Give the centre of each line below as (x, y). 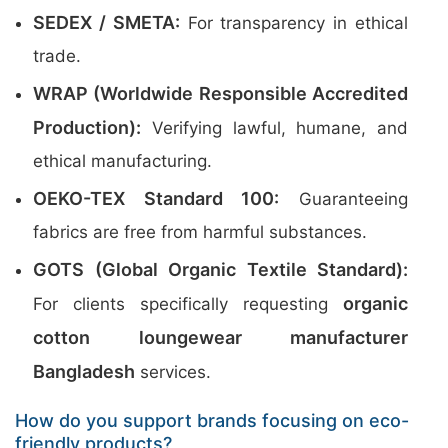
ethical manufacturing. (122, 161)
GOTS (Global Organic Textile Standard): (220, 269)
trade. (57, 56)
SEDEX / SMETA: (106, 22)
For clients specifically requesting (188, 304)
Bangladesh (84, 371)
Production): (87, 127)
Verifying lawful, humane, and (274, 128)
